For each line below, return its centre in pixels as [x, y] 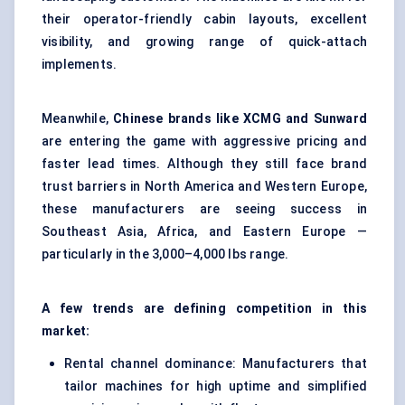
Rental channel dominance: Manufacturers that [216, 364]
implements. [80, 65]
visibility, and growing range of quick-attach [204, 42]
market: [66, 331]
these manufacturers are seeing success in [204, 209]
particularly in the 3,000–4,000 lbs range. [165, 254]
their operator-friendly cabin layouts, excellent [204, 19]
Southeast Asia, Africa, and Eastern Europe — [204, 232]
